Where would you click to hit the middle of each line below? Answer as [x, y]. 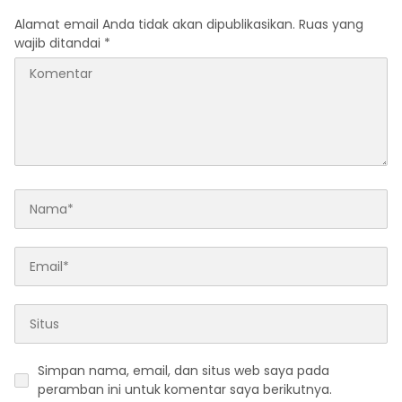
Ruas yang [331, 25]
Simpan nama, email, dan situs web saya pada [184, 371]
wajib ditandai [59, 44]
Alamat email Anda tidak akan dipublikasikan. [155, 25]
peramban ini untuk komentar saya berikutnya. [185, 390]
